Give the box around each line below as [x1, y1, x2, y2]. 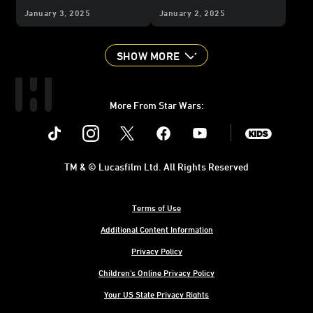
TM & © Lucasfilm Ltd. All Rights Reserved [64, 161, 249, 173]
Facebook [163, 117, 210, 130]
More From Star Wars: [109, 99, 204, 112]
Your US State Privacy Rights [104, 289, 209, 300]
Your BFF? [24, 2, 75, 15]
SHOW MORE [116, 50, 180, 63]
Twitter [127, 117, 162, 130]
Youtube [200, 117, 240, 130]
